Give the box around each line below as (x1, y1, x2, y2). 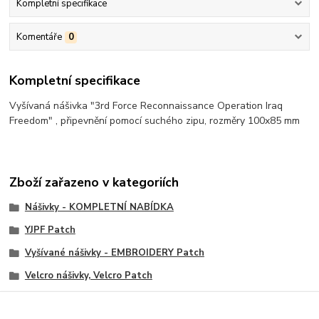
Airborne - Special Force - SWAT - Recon (24, 291, 214, 305)
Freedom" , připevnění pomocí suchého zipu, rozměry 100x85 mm (9, 113, 300, 127)
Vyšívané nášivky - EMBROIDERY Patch (24, 246, 204, 259)
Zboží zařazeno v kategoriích (9, 174, 179, 192)
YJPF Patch (24, 224, 75, 237)
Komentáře (16, 31, 62, 44)
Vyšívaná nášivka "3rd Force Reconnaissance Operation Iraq (9, 98, 283, 113)
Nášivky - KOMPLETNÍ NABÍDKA (24, 201, 174, 214)
